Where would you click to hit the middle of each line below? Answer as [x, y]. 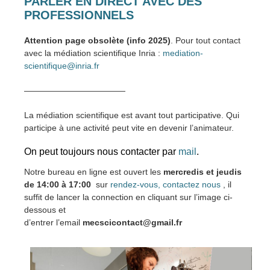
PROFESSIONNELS [79, 15]
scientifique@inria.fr [62, 66]
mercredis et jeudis [202, 172]
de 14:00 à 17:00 [58, 184]
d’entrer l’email [53, 222]
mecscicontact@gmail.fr [132, 222]
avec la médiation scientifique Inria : [93, 53]
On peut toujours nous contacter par [101, 152]
